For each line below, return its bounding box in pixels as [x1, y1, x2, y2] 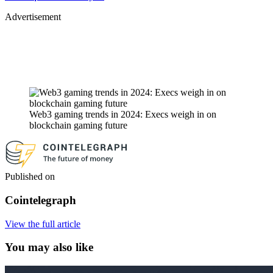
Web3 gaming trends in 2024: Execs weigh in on [29, 108, 216, 119]
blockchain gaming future [29, 119, 127, 130]
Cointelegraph [5, 193, 76, 207]
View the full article [5, 218, 80, 229]
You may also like [5, 241, 93, 254]
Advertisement [5, 11, 61, 22]
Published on [5, 171, 55, 182]
